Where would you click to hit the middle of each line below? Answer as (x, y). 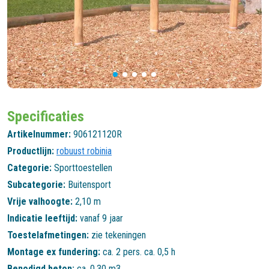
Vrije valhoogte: (40, 201)
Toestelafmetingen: (48, 235)
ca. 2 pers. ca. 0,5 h (139, 252)
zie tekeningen (119, 235)
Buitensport (89, 184)
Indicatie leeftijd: (42, 218)
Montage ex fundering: (54, 252)
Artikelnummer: (39, 134)
